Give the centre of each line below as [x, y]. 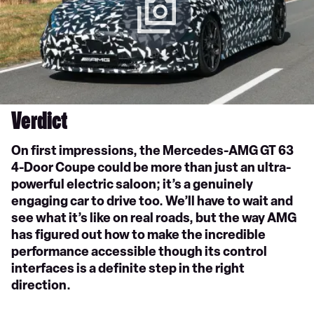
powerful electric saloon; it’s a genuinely [132, 184]
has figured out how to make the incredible [138, 235]
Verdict [39, 124]
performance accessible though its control [139, 252]
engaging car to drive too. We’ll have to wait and [152, 201]
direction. [42, 285]
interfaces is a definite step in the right [128, 268]
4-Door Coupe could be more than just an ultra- [151, 168]
